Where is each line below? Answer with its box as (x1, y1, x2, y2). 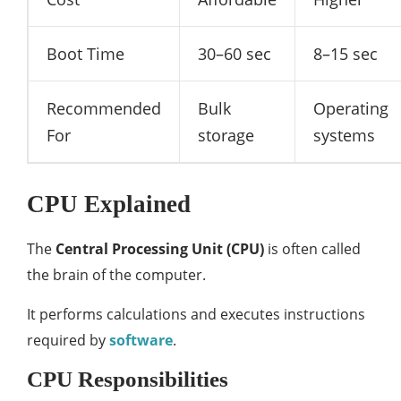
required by (27, 329, 109, 350)
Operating (313, 97, 388, 119)
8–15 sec (313, 42, 378, 64)
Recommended (47, 97, 161, 119)
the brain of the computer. (27, 264, 206, 285)
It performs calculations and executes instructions (27, 303, 365, 324)
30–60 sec (198, 42, 271, 64)
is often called (264, 238, 361, 259)
